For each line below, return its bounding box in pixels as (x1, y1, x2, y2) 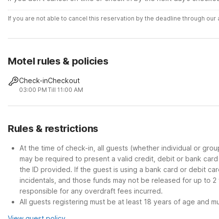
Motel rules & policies (8, 55, 109, 67)
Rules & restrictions (8, 123, 98, 134)
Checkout (48, 76, 80, 85)
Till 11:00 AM (48, 86, 84, 93)
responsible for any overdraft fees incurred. (20, 187, 163, 195)
